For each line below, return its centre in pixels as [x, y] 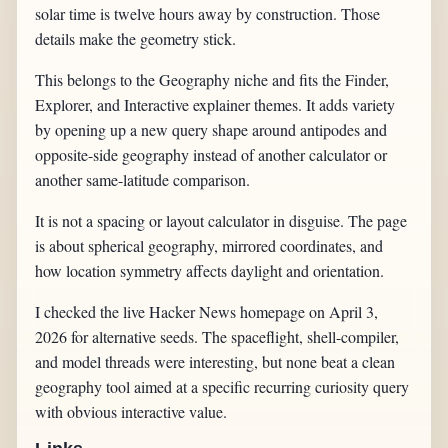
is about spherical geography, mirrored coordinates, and [209, 246]
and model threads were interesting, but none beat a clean [215, 362]
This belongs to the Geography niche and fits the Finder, [212, 80]
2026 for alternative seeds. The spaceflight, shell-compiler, [217, 337]
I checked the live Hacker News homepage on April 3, [207, 312]
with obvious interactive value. [131, 412]
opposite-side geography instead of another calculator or [211, 155]
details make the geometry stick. [136, 39]
